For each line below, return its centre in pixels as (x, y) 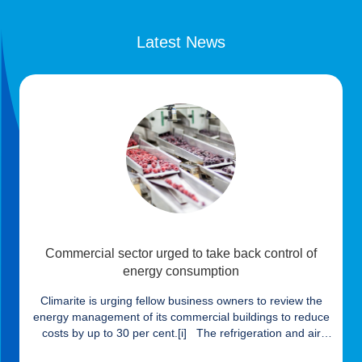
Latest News (181, 42)
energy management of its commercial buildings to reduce (181, 316)
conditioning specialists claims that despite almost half (181, 349)
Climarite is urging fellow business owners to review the (181, 300)
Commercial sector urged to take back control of (181, 253)
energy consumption (181, 271)
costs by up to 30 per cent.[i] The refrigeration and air (181, 333)
